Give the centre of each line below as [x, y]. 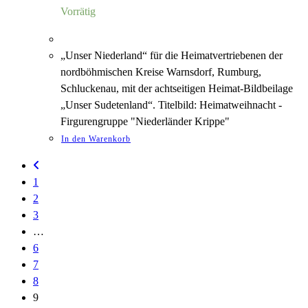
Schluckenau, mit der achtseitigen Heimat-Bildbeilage [177, 88]
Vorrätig [78, 11]
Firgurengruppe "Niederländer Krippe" [145, 121]
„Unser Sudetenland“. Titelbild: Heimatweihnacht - [171, 104]
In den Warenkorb [96, 139]
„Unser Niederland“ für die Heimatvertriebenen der [172, 55]
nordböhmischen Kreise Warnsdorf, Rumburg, [161, 71]
